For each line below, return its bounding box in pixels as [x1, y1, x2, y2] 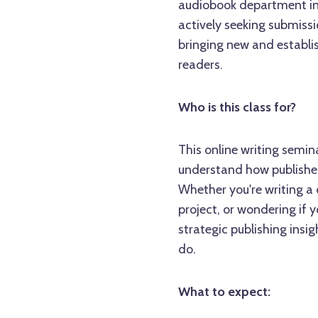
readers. [177, 56, 223, 72]
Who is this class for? [177, 99, 296, 115]
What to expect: [177, 283, 270, 300]
